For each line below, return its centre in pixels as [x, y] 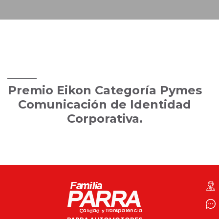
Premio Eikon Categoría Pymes [105, 90]
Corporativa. [105, 119]
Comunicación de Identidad [105, 104]
